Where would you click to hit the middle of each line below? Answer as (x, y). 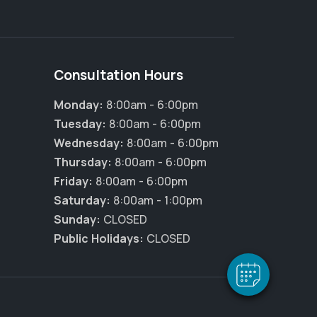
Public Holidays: (99, 238)
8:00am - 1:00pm (156, 200)
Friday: (73, 181)
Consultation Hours (119, 75)
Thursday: (83, 162)
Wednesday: (89, 143)
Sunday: (77, 219)
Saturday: (82, 200)
